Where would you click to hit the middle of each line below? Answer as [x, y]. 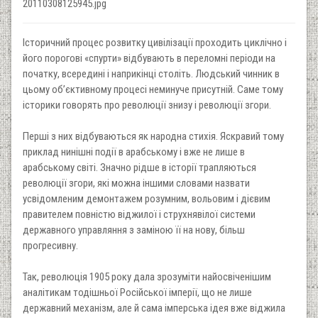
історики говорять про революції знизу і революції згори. [147, 105]
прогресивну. [50, 245]
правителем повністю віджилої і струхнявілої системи [139, 214]
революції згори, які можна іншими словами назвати [136, 183]
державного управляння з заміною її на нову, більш [134, 230]
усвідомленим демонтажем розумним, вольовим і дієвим [147, 198]
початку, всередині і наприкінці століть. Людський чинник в [151, 73]
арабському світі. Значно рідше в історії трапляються [139, 167]
